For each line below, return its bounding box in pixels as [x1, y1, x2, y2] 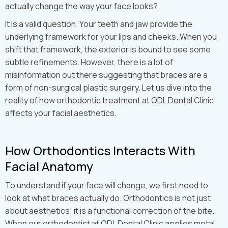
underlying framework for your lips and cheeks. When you [5, 31, 217, 43]
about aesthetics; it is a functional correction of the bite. [5, 205, 214, 217]
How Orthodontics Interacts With [5, 142, 195, 159]
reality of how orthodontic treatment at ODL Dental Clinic [5, 95, 214, 106]
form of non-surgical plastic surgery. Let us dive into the [5, 82, 212, 94]
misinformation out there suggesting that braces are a [5, 69, 208, 81]
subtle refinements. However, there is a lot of [5, 56, 173, 68]
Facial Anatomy [5, 158, 93, 175]
